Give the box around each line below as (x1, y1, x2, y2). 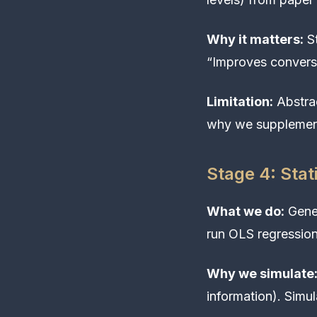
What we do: (207, 203, 284, 219)
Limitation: (207, 93, 273, 109)
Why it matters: (207, 31, 304, 47)
